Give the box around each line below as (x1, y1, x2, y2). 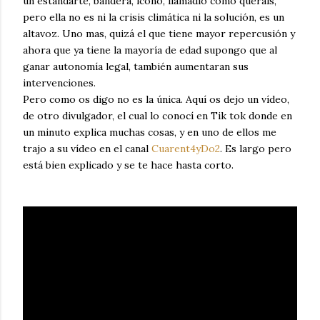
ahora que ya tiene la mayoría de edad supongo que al (23, 44, 277, 56)
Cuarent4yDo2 (151, 142, 220, 155)
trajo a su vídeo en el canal (23, 142, 151, 155)
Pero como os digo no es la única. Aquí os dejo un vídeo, (23, 93, 289, 106)
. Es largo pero (220, 142, 291, 155)
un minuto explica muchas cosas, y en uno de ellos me (23, 126, 276, 139)
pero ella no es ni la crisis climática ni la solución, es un (23, 11, 284, 24)
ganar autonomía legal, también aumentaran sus (23, 60, 249, 73)
